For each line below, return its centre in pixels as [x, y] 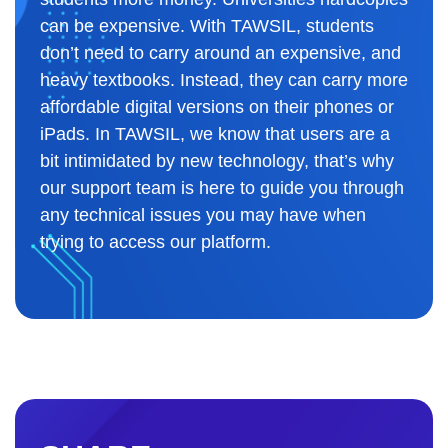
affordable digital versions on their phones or [217, 106]
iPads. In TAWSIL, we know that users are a [215, 133]
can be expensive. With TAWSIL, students [207, 25]
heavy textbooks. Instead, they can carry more [224, 79]
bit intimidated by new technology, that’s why [217, 160]
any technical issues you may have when [203, 214]
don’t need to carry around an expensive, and [220, 52]
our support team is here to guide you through [222, 187]
